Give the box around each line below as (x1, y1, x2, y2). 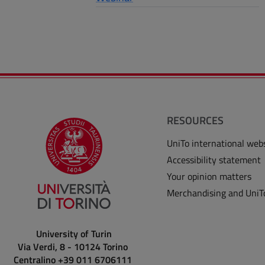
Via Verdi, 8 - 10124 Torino (18, 240, 131, 254)
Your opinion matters (167, 169, 252, 184)
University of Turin (36, 227, 112, 241)
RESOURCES (167, 112, 224, 129)
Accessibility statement (167, 153, 261, 167)
